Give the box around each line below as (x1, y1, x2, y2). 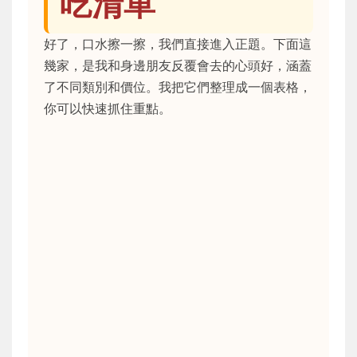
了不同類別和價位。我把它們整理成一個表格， (44, 79, 312, 96)
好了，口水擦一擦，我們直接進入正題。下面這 (44, 36, 312, 53)
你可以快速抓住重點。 (44, 100, 171, 117)
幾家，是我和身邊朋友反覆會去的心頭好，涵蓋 (44, 57, 312, 74)
